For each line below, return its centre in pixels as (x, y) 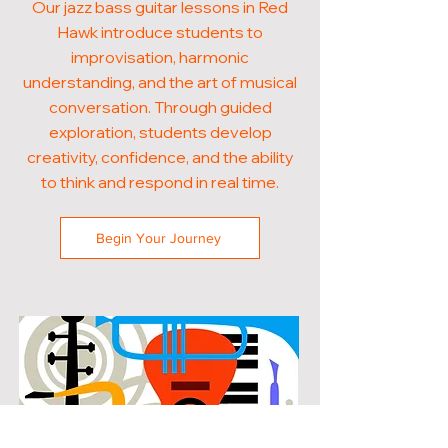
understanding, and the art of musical (160, 82)
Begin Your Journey (158, 238)
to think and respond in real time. (160, 182)
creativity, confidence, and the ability (160, 157)
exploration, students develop (160, 132)
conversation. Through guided (160, 107)
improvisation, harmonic (160, 57)
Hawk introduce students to (160, 32)
